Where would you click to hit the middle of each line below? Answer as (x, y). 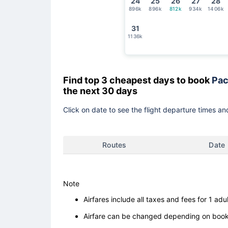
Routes (115, 145)
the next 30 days (101, 91)
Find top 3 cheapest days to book (137, 80)
